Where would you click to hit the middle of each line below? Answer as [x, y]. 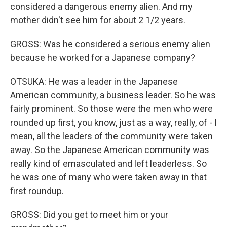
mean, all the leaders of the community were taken [111, 136]
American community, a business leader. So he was [113, 95]
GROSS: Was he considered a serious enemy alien [110, 44]
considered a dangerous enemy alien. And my [101, 7]
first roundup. [37, 191]
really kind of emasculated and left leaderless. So [108, 164]
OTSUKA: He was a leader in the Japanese [94, 82]
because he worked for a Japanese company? [103, 58]
